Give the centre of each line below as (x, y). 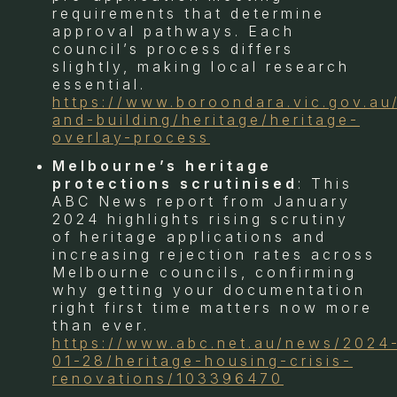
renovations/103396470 (168, 378)
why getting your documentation (209, 289)
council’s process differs (173, 48)
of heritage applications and (190, 236)
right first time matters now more (213, 307)
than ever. (101, 325)
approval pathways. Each (174, 31)
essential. (99, 84)
